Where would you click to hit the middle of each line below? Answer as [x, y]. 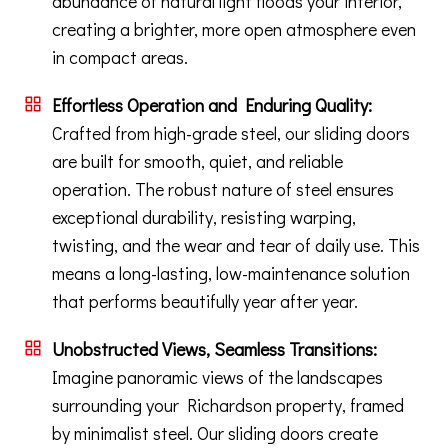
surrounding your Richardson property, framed [228, 405]
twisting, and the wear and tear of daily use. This [236, 245]
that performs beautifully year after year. [205, 301]
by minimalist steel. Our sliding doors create [215, 433]
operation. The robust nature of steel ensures [223, 189]
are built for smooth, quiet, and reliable [197, 161]
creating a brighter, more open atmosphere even [234, 29]
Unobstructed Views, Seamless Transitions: [214, 349]
